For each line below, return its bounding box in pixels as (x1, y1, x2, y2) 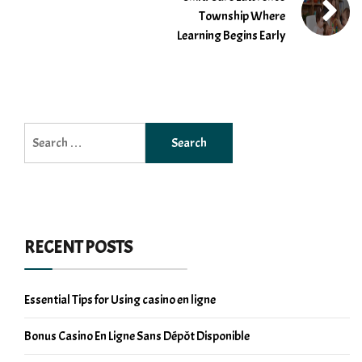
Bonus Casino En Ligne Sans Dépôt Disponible (24, 327, 250, 344)
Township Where (199, 7, 285, 24)
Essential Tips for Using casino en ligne (24, 291, 216, 308)
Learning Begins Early (177, 27, 285, 44)
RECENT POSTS (24, 235, 133, 259)
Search (23, 123, 59, 140)
